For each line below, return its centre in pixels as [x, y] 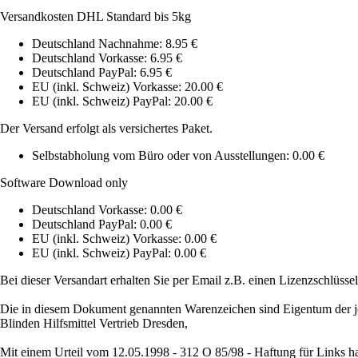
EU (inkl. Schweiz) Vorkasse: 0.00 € [124, 239]
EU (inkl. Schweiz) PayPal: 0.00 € [119, 253]
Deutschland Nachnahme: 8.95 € [115, 44]
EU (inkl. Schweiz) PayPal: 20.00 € [122, 101]
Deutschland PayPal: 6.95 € [102, 73]
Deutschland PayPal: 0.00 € [102, 225]
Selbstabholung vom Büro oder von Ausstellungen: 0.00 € [178, 156]
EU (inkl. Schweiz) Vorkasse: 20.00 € [127, 87]
